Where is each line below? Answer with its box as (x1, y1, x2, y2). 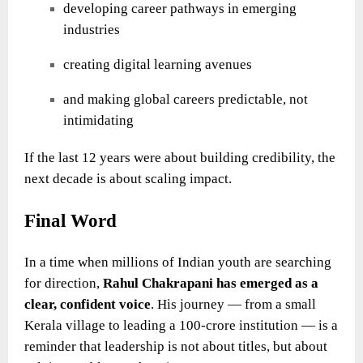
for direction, (24, 275, 103, 291)
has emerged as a (213, 275, 318, 291)
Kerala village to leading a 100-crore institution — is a (24, 317, 338, 333)
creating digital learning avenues (63, 56, 252, 72)
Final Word (24, 210, 117, 231)
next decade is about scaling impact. (24, 170, 232, 186)
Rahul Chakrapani (103, 275, 213, 291)
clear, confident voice (24, 296, 151, 312)
